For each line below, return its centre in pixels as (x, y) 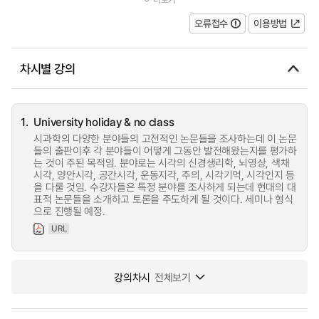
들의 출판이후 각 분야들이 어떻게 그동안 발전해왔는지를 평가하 (165, 151)
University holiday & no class (104, 122)
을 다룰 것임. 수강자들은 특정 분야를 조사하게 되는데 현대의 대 (165, 187)
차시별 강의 (48, 68)
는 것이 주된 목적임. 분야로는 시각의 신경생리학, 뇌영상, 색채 (162, 163)
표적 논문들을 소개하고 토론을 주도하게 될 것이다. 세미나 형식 (163, 199)
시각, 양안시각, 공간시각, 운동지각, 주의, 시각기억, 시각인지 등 (164, 175)
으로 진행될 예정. (69, 211)
